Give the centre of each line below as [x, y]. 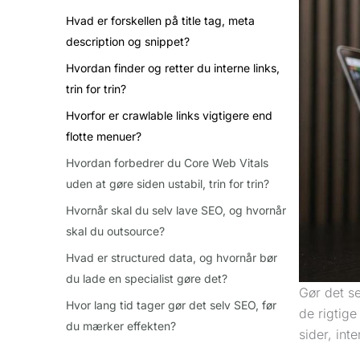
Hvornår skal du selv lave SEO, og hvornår [176, 210]
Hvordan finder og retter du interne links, [173, 68]
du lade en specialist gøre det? [147, 278]
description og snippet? [128, 41]
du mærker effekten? [121, 326]
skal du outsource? [115, 231]
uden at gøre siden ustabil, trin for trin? [168, 184]
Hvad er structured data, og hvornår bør [172, 258]
